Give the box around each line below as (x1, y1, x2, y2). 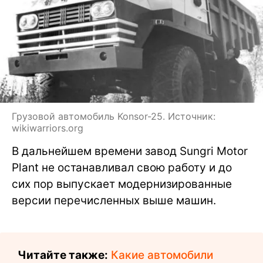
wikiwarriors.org (12, 122, 83, 134)
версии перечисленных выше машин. (12, 194, 216, 208)
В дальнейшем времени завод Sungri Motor (12, 144, 248, 159)
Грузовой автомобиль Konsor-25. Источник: (12, 110, 215, 123)
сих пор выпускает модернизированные (12, 177, 232, 191)
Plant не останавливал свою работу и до (12, 161, 232, 175)
